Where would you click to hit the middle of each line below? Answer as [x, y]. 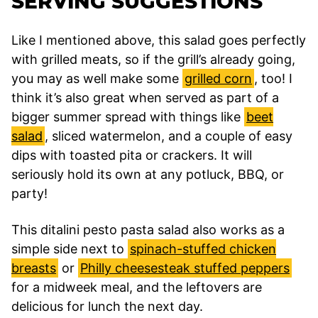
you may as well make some [97, 78]
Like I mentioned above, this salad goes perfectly [159, 40]
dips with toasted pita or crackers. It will [132, 155]
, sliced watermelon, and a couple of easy [169, 136]
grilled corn [218, 78]
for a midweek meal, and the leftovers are [137, 287]
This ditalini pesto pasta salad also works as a [148, 229]
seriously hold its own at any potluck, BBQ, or [148, 174]
